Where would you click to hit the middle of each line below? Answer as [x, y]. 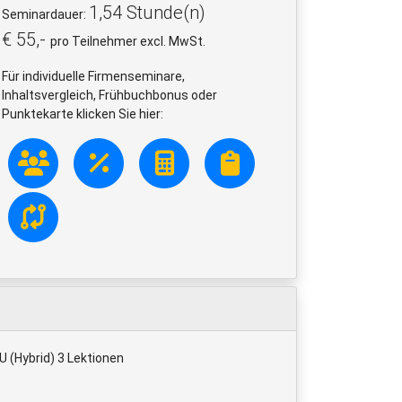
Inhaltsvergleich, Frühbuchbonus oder [109, 95]
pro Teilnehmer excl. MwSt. [128, 41]
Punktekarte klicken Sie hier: [83, 114]
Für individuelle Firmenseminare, [93, 76]
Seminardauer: [45, 14]
